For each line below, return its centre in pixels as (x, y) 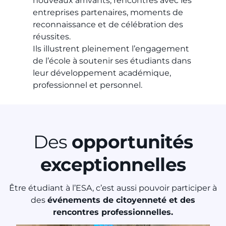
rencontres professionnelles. (113, 212)
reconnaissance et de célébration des (108, 25)
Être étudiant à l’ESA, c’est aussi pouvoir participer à (113, 188)
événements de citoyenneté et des (121, 200)
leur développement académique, (102, 73)
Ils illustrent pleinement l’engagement (111, 49)
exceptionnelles (113, 165)
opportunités (132, 142)
